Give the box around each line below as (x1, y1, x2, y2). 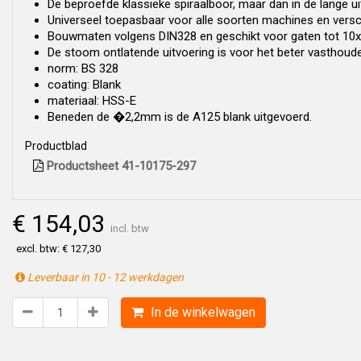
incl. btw (110, 222, 149, 234)
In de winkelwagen (147, 305, 255, 320)
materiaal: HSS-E (48, 93, 136, 108)
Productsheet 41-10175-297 (44, 159, 196, 173)
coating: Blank (48, 77, 121, 92)
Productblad (25, 139, 87, 152)
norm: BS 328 (48, 61, 118, 76)
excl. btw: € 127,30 (16, 243, 101, 255)
